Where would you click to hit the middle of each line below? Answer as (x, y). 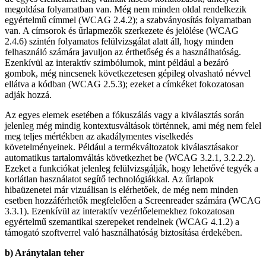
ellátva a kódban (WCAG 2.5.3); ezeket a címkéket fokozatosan (124, 84)
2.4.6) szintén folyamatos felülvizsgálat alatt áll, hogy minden (119, 42)
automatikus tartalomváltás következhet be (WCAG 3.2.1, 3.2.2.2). (130, 158)
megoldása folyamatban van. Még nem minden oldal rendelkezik (126, 9)
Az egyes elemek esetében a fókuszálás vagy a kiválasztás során (124, 115)
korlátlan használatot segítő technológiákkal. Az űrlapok (109, 179)
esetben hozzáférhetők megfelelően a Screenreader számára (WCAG (133, 201)
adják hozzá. (28, 95)
